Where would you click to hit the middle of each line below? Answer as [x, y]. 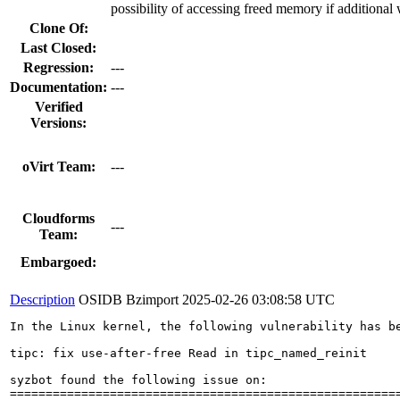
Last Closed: [58, 47]
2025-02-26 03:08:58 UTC [258, 299]
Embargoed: [58, 262]
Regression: [58, 67]
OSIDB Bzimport [129, 299]
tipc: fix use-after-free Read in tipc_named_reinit [188, 353]
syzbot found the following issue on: [138, 379]
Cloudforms [58, 218]
